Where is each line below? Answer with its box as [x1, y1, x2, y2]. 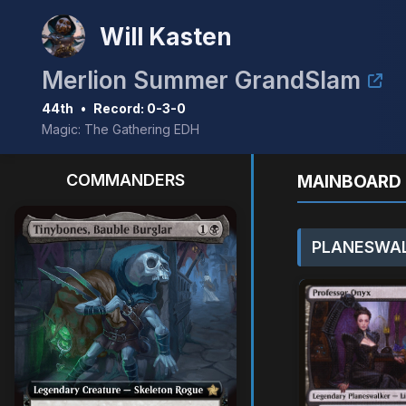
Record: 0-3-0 [93, 101, 186, 116]
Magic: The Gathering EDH [42, 121, 199, 137]
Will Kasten [100, 22, 232, 51]
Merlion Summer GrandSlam [42, 66, 361, 94]
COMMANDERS [66, 170, 185, 189]
